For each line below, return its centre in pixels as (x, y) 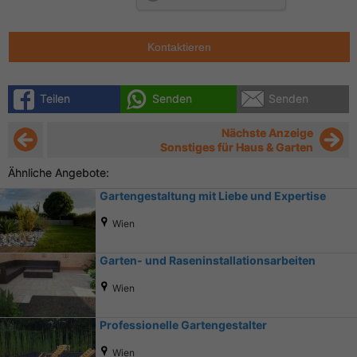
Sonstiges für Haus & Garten (237, 147)
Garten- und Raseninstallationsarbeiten (208, 260)
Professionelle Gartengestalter (183, 324)
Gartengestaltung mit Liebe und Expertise (213, 195)
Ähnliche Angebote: (59, 172)
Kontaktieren (179, 47)
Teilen (55, 98)
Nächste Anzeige (267, 132)
